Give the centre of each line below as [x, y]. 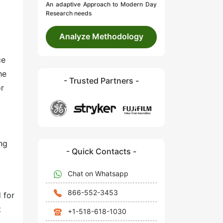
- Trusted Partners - [101, 81]
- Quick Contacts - [101, 151]
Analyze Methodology [101, 37]
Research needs [69, 13]
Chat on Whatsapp [98, 173]
